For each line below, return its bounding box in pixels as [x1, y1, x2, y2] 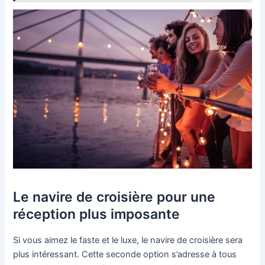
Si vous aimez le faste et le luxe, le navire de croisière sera [13, 235, 243, 246]
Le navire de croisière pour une [13, 189, 216, 206]
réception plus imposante [13, 206, 180, 223]
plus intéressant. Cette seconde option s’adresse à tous [13, 249, 237, 260]
